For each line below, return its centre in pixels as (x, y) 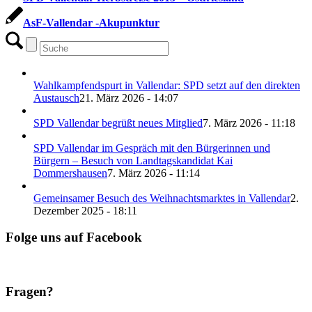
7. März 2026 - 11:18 (249, 123)
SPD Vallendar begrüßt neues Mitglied (118, 123)
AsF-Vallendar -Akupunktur (91, 22)
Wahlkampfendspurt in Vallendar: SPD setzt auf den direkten (167, 85)
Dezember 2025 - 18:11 (85, 210)
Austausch (56, 97)
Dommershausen (70, 173)
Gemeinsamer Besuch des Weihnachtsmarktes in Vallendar (162, 198)
